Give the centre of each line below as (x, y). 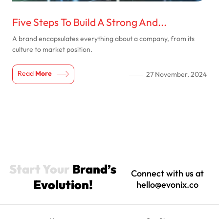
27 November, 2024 (176, 75)
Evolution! (63, 185)
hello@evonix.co (168, 185)
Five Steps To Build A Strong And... (89, 22)
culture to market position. (52, 50)
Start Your (41, 169)
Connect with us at (168, 174)
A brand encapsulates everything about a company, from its (103, 39)
